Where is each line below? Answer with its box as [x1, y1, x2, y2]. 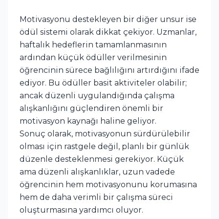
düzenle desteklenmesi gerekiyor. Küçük [20, 154, 184, 164]
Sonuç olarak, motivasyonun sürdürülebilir [20, 129, 190, 138]
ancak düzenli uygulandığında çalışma [20, 90, 175, 100]
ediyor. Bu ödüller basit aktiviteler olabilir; [20, 78, 187, 88]
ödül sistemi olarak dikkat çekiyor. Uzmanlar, [20, 27, 197, 37]
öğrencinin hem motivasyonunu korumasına [20, 179, 197, 189]
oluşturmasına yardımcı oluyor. [20, 205, 143, 215]
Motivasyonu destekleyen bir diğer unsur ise [20, 14, 197, 24]
